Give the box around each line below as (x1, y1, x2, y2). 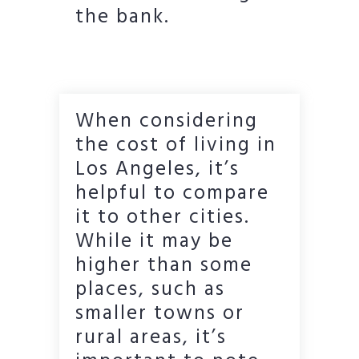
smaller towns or (75, 297, 244, 330)
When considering (75, 105, 258, 138)
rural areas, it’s (75, 321, 227, 354)
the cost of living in (75, 129, 276, 162)
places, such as (75, 273, 225, 306)
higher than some (75, 249, 252, 282)
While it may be (75, 225, 233, 258)
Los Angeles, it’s (75, 153, 240, 186)
